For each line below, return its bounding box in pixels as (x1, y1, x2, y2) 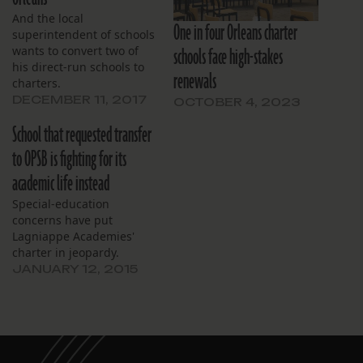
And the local (12, 11, 83, 27)
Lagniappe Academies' (12, 228, 135, 244)
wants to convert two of (12, 43, 139, 59)
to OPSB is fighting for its (12, 144, 126, 174)
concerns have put (12, 211, 113, 228)
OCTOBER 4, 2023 (173, 94, 301, 109)
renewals (173, 66, 216, 96)
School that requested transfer (12, 120, 152, 150)
